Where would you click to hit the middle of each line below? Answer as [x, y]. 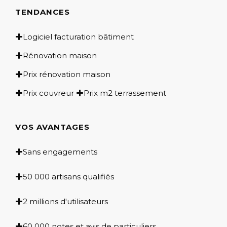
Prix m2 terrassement [125, 93]
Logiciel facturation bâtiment [78, 36]
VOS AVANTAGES [52, 127]
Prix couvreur [48, 93]
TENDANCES [43, 12]
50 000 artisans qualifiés [68, 176]
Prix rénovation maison [67, 74]
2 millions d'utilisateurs [65, 201]
